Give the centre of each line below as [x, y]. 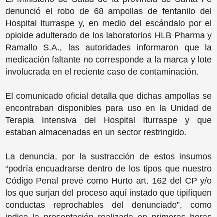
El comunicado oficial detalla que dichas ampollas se [108, 96]
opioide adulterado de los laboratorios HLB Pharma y [108, 35]
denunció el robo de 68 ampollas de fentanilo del [108, 11]
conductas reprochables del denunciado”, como [108, 205]
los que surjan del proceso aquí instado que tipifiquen [108, 193]
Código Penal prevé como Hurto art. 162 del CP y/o [108, 180]
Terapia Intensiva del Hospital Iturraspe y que [108, 120]
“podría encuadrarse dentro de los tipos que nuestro [108, 168]
